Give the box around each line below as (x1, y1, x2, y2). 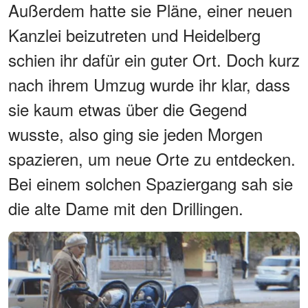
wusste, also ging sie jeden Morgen (8, 121, 263, 146)
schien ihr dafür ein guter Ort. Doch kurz (8, 47, 300, 71)
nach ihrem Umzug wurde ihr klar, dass (8, 71, 290, 96)
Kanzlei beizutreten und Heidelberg (8, 22, 261, 47)
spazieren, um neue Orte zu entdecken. (8, 146, 296, 170)
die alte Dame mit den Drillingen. (8, 195, 243, 220)
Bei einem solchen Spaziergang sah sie (8, 170, 293, 195)
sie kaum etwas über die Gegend (8, 96, 247, 121)
